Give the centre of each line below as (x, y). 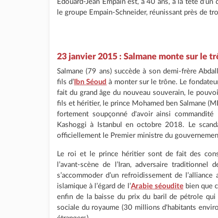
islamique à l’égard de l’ (94, 186)
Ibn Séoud (91, 82)
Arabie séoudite (157, 186)
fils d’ (66, 82)
